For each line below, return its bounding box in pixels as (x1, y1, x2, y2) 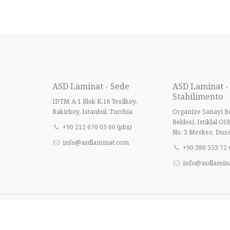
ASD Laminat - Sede (52, 81, 129, 92)
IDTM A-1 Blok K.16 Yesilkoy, (52, 97, 137, 106)
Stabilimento (172, 91, 223, 102)
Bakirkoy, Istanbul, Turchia (52, 107, 132, 116)
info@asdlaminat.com (63, 138, 129, 147)
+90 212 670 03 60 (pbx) (63, 123, 132, 131)
